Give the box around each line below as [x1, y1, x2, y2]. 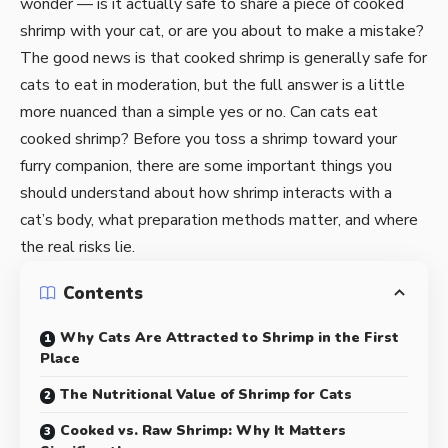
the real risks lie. [20, 236, 135, 258]
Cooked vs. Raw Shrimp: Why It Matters [60, 421, 346, 440]
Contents [63, 281, 143, 305]
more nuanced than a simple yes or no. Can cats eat [20, 101, 378, 123]
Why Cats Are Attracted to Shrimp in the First [60, 328, 399, 347]
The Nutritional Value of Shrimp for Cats [60, 385, 352, 404]
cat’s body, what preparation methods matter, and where [20, 209, 418, 231]
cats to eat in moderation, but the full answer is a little [20, 74, 405, 96]
